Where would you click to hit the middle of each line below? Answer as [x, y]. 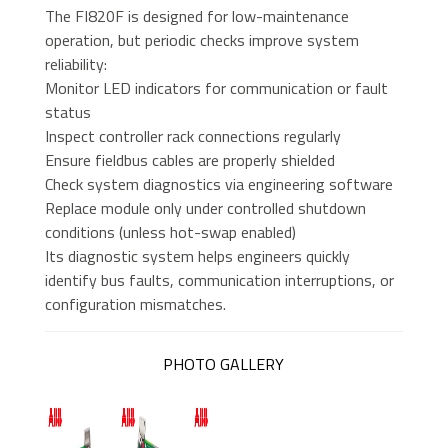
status [67, 112]
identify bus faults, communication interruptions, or [219, 280]
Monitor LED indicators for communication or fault [216, 88]
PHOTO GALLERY [224, 364]
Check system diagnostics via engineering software [218, 184]
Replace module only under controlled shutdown [205, 208]
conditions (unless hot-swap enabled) [170, 232]
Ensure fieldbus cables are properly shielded [189, 160]
